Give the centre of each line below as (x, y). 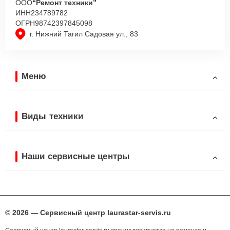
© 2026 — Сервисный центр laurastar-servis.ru (88, 213)
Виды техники (52, 116)
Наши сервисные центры (76, 156)
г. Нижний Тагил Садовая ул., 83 (84, 34)
